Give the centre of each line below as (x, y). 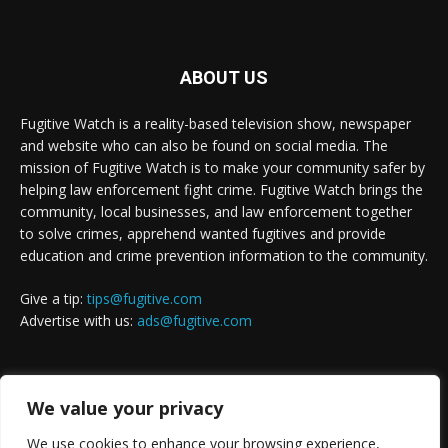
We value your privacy (125, 408)
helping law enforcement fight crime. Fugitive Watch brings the (221, 190)
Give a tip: (53, 299)
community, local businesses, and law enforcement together (216, 212)
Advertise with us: (78, 321)
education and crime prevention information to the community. (224, 256)
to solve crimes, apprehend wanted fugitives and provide (203, 234)
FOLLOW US (224, 401)
